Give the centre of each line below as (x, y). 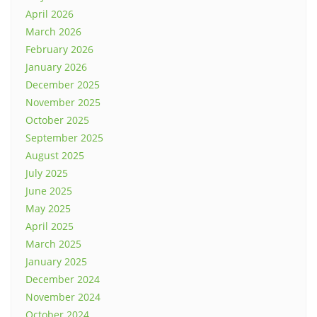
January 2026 (56, 67)
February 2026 (59, 50)
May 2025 (48, 209)
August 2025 (55, 156)
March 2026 (53, 32)
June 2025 (49, 191)
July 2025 (47, 173)
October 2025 (57, 120)
